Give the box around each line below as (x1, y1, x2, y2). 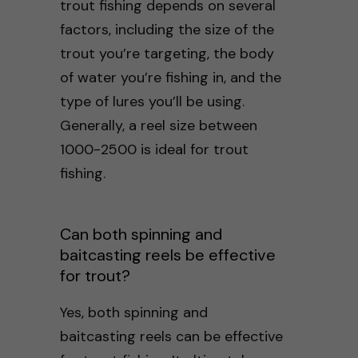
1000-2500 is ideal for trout (59, 139, 249, 159)
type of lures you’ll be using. (59, 91, 245, 111)
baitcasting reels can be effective (59, 326, 283, 346)
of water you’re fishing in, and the (59, 67, 281, 87)
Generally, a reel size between (59, 115, 257, 135)
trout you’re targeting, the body (59, 43, 274, 63)
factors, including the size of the (59, 19, 274, 39)
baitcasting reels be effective (59, 244, 276, 265)
